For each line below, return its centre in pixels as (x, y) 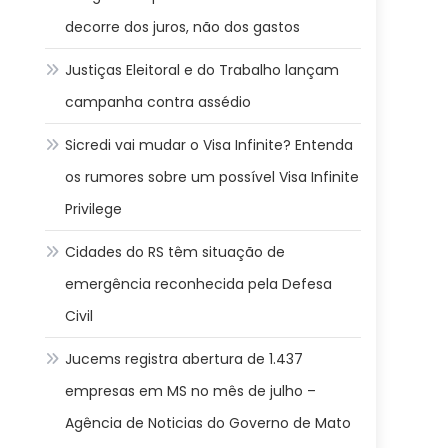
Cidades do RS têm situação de (175, 252)
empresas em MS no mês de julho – (191, 391)
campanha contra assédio (158, 102)
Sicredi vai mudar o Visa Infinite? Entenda (209, 145)
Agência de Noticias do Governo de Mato (208, 423)
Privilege (94, 209)
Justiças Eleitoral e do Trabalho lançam (202, 70)
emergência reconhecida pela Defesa (199, 284)
